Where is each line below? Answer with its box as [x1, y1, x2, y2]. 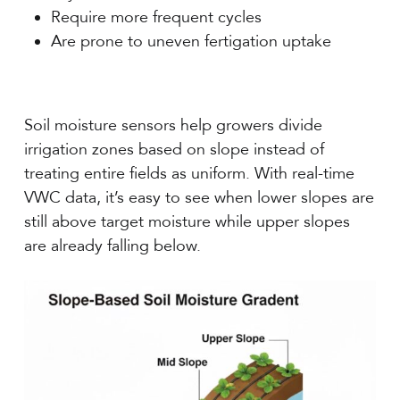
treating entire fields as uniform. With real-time [24, 163, 355, 183]
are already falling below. [24, 236, 202, 255]
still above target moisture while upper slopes [24, 212, 351, 231]
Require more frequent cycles [51, 7, 262, 27]
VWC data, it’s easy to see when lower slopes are [24, 187, 375, 207]
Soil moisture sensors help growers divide [24, 115, 323, 135]
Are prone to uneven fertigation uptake [51, 31, 332, 51]
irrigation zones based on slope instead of [24, 139, 325, 159]
